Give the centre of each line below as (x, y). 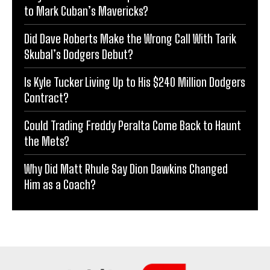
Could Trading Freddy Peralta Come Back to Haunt (133, 126)
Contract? (46, 98)
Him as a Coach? (60, 185)
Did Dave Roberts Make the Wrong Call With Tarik (130, 39)
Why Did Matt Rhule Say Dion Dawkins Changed (126, 169)
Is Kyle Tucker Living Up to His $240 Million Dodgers (135, 82)
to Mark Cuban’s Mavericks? (86, 11)
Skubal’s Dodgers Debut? (79, 55)
